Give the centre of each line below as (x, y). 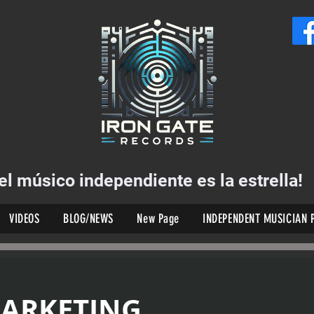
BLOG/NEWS (88, 219)
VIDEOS (25, 219)
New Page (158, 219)
